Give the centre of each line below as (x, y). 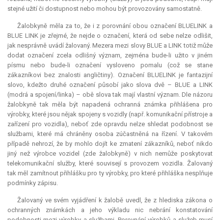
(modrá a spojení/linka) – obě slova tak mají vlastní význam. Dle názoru (110, 95)
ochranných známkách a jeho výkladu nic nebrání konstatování (110, 210)
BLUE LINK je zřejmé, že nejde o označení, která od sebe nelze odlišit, (110, 36)
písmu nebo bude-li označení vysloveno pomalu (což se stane (110, 65)
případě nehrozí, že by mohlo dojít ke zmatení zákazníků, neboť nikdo (110, 144)
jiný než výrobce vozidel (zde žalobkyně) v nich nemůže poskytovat (110, 154)
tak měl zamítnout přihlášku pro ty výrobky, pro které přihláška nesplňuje (110, 173)
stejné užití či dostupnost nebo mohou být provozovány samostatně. (105, 9)
